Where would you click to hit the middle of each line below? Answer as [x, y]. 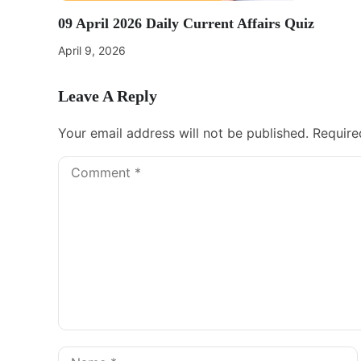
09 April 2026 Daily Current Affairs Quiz [186, 23]
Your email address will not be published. [183, 133]
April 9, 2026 [92, 50]
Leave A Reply [108, 96]
